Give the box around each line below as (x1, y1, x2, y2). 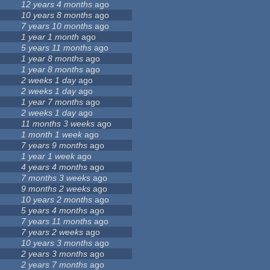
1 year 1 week (21, 151, 75, 162)
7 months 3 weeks (21, 173, 91, 183)
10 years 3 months (21, 238, 93, 248)
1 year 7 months (21, 97, 84, 107)
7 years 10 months (21, 21, 93, 31)
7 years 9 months (21, 140, 88, 151)
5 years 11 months (21, 43, 92, 53)
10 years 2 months (21, 195, 93, 205)
